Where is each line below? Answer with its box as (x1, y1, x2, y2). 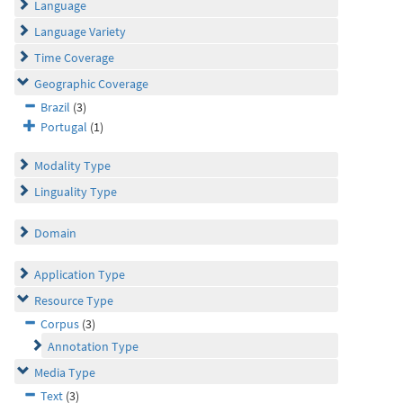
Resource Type (34, 292, 113, 309)
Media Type (34, 364, 95, 381)
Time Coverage (34, 49, 114, 66)
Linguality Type (34, 184, 117, 200)
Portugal (40, 119, 87, 135)
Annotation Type (48, 338, 139, 354)
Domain (34, 225, 76, 241)
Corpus (40, 316, 79, 332)
